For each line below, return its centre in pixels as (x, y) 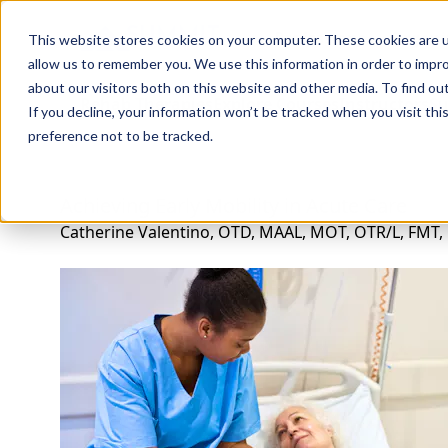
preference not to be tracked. (120, 135)
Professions (319, 38)
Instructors (384, 104)
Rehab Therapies (146, 104)
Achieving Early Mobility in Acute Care (233, 205)
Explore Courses (276, 104)
